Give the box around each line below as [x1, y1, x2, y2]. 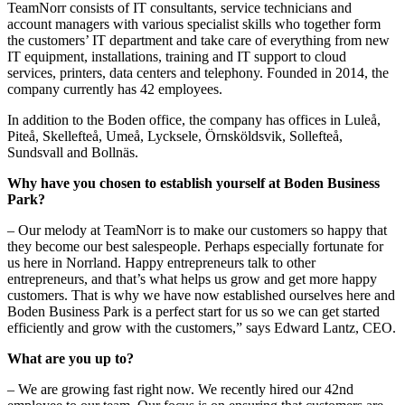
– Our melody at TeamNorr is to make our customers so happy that [7, 222, 387, 239]
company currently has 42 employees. [7, 81, 222, 98]
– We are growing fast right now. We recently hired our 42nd [7, 381, 353, 398]
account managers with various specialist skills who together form [7, 16, 381, 33]
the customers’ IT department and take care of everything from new [7, 33, 390, 49]
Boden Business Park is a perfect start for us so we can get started [7, 304, 380, 320]
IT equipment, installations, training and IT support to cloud [7, 49, 346, 65]
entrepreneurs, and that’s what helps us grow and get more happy [7, 271, 377, 287]
